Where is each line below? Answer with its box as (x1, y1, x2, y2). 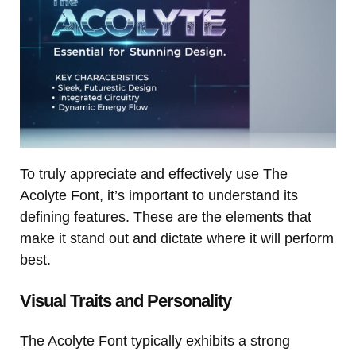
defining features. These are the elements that (20, 209, 311, 226)
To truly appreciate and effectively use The (20, 166, 288, 183)
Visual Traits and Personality (20, 291, 231, 311)
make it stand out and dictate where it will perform (20, 230, 334, 247)
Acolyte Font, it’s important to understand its (20, 188, 298, 204)
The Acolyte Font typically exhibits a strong (20, 333, 290, 350)
